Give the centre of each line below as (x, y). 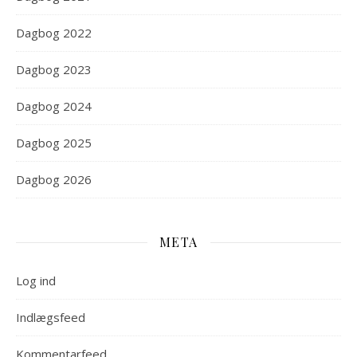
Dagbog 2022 (54, 33)
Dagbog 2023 (54, 69)
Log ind (36, 280)
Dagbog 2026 (54, 179)
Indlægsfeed (51, 317)
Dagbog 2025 (54, 143)
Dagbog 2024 (54, 106)
